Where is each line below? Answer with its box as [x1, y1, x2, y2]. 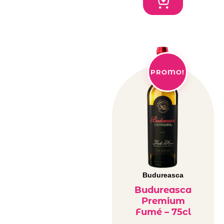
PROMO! [150, 67, 184, 76]
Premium [141, 195, 185, 207]
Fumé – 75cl [135, 206, 191, 218]
